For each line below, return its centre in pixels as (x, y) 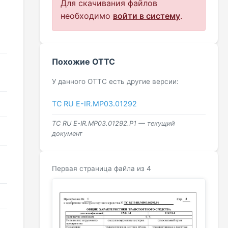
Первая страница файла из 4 (102, 169)
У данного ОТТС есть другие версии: (115, 82)
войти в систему (147, 16)
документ (67, 134)
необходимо (87, 16)
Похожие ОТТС (83, 62)
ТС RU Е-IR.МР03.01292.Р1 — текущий (113, 124)
